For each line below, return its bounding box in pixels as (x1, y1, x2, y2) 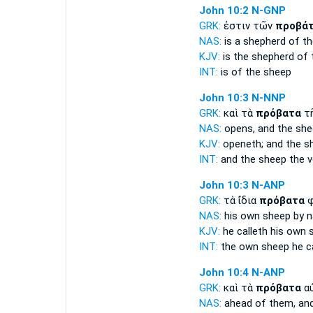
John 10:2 (198, 4, 249, 17)
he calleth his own (219, 225, 309, 238)
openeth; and (219, 138, 286, 150)
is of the (217, 66, 263, 78)
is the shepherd (219, 50, 297, 63)
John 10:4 (198, 266, 249, 279)
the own (217, 240, 261, 253)
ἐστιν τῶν (223, 20, 275, 32)
